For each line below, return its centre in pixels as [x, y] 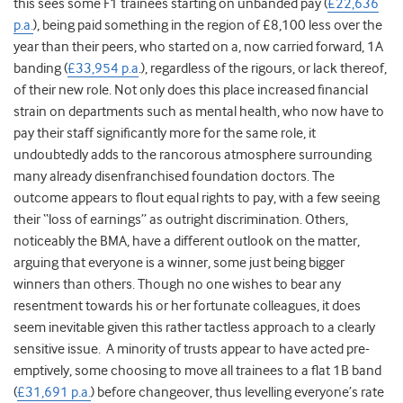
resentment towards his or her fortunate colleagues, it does [187, 306]
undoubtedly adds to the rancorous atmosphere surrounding [193, 155]
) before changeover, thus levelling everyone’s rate [237, 393]
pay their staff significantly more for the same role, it [165, 134]
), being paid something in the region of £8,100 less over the [208, 26]
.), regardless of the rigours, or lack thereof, [263, 69]
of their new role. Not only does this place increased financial [191, 90]
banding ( [40, 69]
